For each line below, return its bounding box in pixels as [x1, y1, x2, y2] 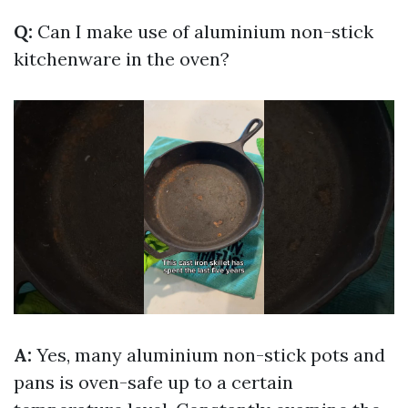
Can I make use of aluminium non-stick [37, 20, 373, 44]
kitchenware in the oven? [14, 47, 229, 71]
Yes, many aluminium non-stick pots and [36, 343, 385, 367]
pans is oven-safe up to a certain [14, 371, 293, 394]
